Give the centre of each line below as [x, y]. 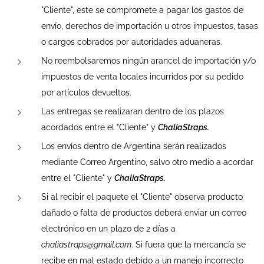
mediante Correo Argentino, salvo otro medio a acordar [147, 162]
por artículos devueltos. [86, 93]
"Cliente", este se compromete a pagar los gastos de [142, 10]
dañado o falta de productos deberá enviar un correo [144, 213]
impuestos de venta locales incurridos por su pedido [142, 77]
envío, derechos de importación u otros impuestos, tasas [150, 26]
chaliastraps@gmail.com [86, 245]
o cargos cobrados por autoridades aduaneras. [132, 42]
